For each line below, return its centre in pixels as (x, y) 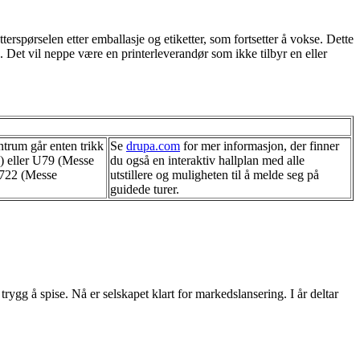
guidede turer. (145, 189)
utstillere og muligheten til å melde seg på (215, 174)
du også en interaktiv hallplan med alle (207, 160)
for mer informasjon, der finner (260, 145)
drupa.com (153, 145)
